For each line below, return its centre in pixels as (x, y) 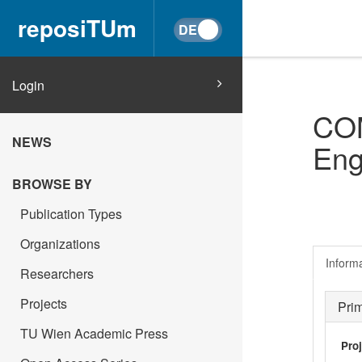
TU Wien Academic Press (94, 333)
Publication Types (71, 214)
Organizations (60, 244)
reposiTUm (77, 28)
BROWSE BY (52, 184)
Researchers (57, 274)
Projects (44, 303)
